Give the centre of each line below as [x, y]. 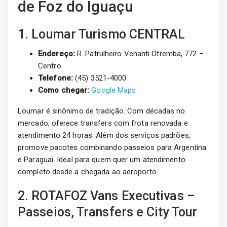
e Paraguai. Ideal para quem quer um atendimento [102, 160]
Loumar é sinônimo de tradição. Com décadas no [102, 111]
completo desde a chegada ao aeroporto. [88, 172]
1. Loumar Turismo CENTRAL [102, 34]
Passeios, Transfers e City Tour [108, 212]
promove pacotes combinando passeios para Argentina [112, 148]
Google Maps [114, 90]
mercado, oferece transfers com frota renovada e [103, 123]
